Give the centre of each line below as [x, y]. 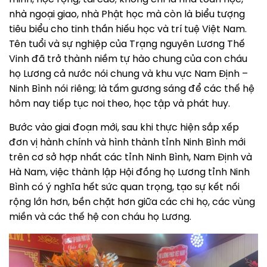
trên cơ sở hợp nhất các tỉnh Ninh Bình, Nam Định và [131, 158]
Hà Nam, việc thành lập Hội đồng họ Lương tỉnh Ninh [129, 173]
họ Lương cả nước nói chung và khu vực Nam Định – [128, 74]
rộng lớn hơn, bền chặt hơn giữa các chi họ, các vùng [132, 203]
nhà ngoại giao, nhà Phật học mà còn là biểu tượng [127, 15]
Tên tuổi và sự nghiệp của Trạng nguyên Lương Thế [127, 45]
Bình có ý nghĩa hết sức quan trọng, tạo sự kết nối [124, 188]
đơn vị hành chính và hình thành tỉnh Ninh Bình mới [127, 143]
